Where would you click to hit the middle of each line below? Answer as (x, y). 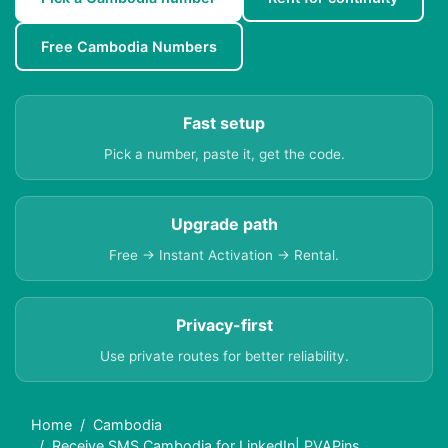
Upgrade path (224, 224)
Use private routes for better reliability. (224, 356)
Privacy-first (224, 325)
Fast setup (224, 123)
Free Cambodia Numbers (129, 47)
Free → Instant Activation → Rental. (224, 255)
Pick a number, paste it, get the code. (224, 154)
